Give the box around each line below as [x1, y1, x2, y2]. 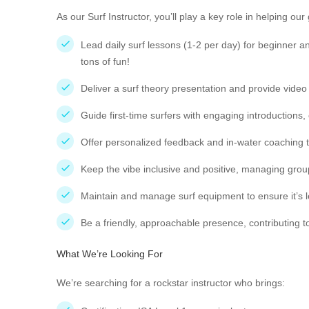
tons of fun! [81, 56, 130, 67]
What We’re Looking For [57, 248, 163, 259]
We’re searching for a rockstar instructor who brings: [57, 277, 285, 288]
